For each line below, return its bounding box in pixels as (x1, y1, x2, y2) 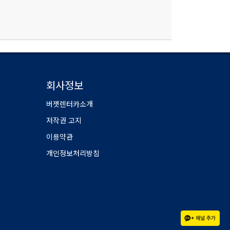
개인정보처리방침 (46, 149, 100, 158)
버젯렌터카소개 (46, 100, 93, 108)
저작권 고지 (46, 117, 82, 125)
